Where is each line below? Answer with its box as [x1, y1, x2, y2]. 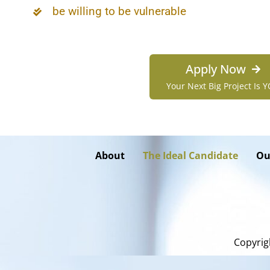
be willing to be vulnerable [52, 4, 186, 18]
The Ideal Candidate [143, 148, 238, 162]
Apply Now [186, 60, 246, 77]
